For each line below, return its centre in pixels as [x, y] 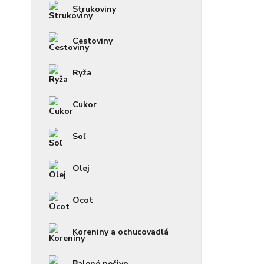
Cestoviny [93, 41]
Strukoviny [94, 9]
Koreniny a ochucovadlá [121, 232]
